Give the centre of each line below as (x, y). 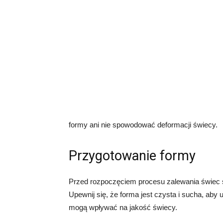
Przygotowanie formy (132, 156)
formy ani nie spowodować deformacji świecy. (143, 125)
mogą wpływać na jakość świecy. (123, 207)
